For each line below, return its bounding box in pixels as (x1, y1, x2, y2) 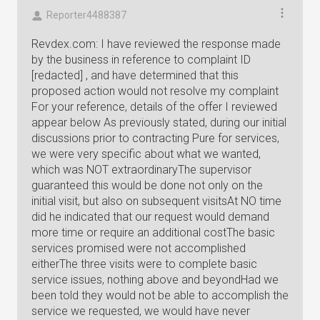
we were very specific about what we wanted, (31, 147, 261, 161)
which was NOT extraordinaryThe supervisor (31, 163, 251, 176)
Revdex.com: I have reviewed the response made (31, 37, 281, 51)
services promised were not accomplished (31, 241, 246, 255)
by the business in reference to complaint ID (31, 53, 251, 66)
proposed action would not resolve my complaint (31, 84, 279, 98)
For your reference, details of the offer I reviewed (31, 100, 277, 114)
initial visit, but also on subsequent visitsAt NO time (31, 194, 281, 208)
